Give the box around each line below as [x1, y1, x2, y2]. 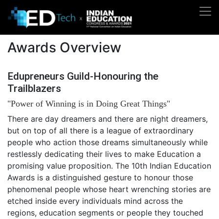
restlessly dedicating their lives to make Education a [7, 149, 201, 159]
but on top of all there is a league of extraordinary [7, 126, 194, 135]
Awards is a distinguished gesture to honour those [7, 173, 193, 182]
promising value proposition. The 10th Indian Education [7, 161, 211, 171]
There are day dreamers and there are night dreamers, [7, 114, 208, 124]
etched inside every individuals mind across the [7, 196, 183, 206]
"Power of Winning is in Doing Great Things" [7, 99, 170, 109]
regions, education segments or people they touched [7, 208, 203, 218]
